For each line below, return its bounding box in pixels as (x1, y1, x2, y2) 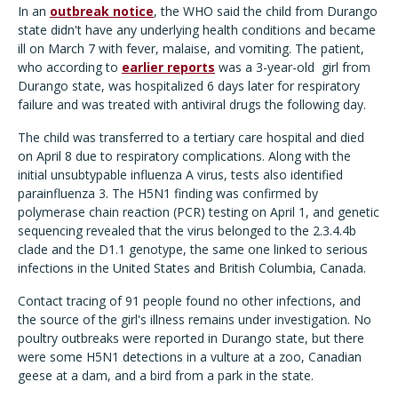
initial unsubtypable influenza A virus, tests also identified (18, 166, 343, 184)
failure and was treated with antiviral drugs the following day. (18, 96, 366, 114)
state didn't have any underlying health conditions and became (18, 21, 376, 39)
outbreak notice (50, 3, 154, 20)
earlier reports (122, 59, 215, 76)
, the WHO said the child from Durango (154, 3, 378, 20)
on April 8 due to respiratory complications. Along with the (18, 147, 351, 165)
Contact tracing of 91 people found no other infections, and (18, 292, 361, 310)
